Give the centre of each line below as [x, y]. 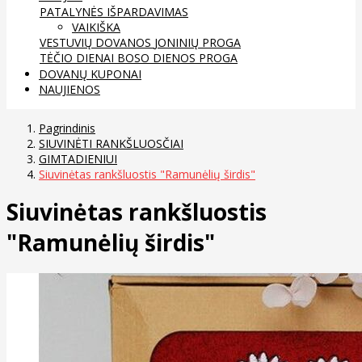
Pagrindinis [67, 128]
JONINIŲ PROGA [198, 42]
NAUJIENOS [69, 89]
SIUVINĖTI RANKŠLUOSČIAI [111, 143]
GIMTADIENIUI [78, 158]
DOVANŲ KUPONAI [90, 74]
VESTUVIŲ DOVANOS [97, 42]
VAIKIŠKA [96, 27]
